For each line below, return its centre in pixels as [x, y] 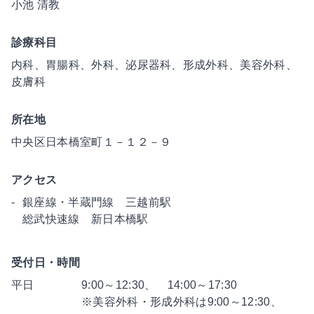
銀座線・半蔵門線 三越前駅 [97, 202]
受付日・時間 [46, 262]
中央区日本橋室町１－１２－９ [91, 142]
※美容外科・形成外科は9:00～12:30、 [182, 302]
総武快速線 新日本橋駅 [86, 219]
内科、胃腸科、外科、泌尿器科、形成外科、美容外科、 [155, 65]
